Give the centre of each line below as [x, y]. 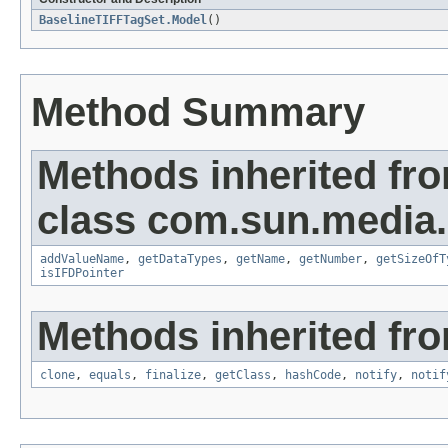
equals [110, 375]
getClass [243, 375]
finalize [173, 375]
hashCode [313, 375]
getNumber [330, 259]
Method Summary [198, 112]
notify [376, 375]
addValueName [82, 259]
